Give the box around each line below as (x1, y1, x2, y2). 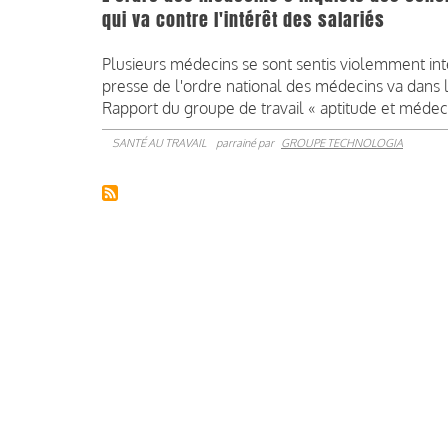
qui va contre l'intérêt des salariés (102, 7, 385, 34)
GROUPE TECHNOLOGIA (281, 136, 403, 151)
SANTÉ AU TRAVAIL (112, 136, 206, 151)
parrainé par (216, 136, 276, 151)
